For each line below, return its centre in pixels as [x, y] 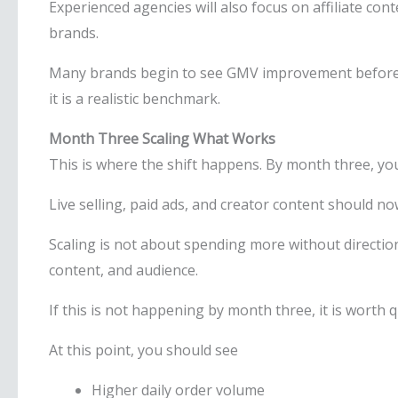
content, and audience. [123, 270]
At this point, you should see [143, 350]
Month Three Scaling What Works [162, 139]
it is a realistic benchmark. [135, 99]
